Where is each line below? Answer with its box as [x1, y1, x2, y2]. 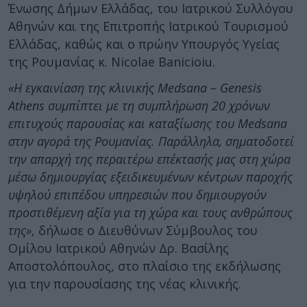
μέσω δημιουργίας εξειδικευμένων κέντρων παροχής [8, 169, 293, 185]
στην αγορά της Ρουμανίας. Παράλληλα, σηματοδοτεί [8, 133, 294, 149]
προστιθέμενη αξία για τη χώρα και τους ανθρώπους [8, 204, 293, 221]
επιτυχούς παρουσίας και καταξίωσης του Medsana [8, 115, 287, 132]
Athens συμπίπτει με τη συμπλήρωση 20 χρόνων [8, 97, 270, 114]
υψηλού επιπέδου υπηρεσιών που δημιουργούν [8, 186, 267, 203]
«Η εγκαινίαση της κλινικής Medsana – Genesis [8, 79, 262, 96]
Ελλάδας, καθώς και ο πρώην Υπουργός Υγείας [8, 35, 280, 52]
